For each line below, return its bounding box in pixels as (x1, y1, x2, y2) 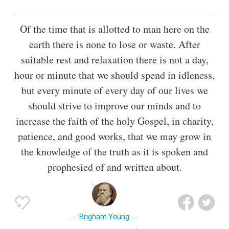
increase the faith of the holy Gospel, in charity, (15, 114, 214, 128)
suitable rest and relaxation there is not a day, (20, 53, 209, 67)
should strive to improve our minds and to (28, 99, 201, 113)
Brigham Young (79, 213, 129, 221)
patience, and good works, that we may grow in (18, 129, 211, 144)
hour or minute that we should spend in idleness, (14, 68, 215, 82)
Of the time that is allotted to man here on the (19, 22, 210, 36)
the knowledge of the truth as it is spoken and (21, 145, 208, 159)
